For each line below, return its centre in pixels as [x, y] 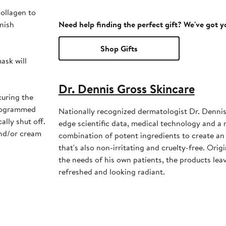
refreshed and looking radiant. [111, 172]
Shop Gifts [119, 49]
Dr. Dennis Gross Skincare [126, 89]
